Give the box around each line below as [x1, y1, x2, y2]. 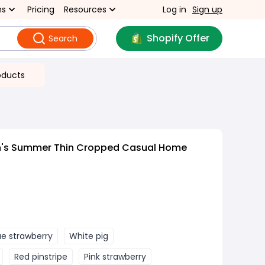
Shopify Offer [146, 31, 209, 45]
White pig [69, 230, 108, 242]
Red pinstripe [14, 251, 67, 263]
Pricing [27, 4, 54, 15]
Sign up [192, 4, 222, 15]
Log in [163, 4, 186, 15]
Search [48, 33, 77, 44]
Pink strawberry [84, 251, 146, 263]
